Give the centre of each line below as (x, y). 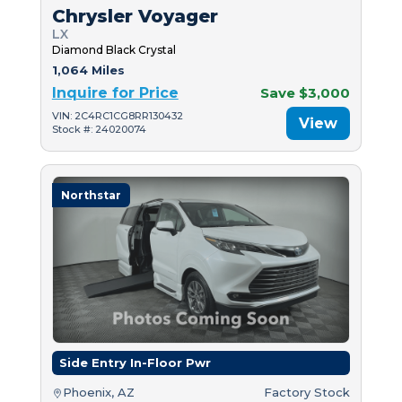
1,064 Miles (88, 70)
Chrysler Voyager (135, 16)
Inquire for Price (115, 92)
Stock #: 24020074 (99, 129)
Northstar (91, 195)
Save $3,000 (306, 92)
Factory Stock (307, 393)
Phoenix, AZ (98, 393)
